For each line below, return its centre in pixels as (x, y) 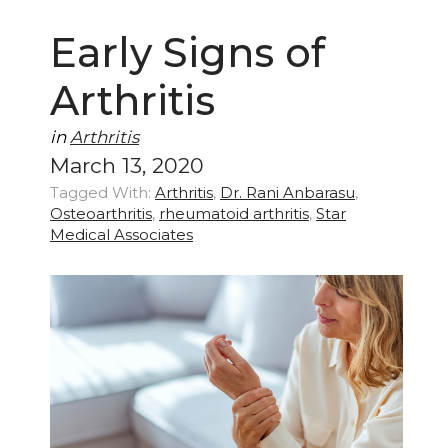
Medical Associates (121, 235)
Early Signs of (187, 53)
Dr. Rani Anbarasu (287, 193)
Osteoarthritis (101, 214)
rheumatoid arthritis (234, 214)
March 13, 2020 (127, 166)
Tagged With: (100, 193)
